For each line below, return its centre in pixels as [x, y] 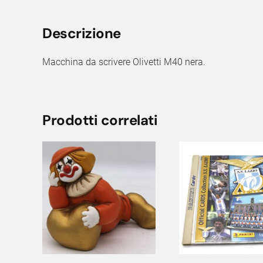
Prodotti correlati [100, 120]
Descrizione [82, 33]
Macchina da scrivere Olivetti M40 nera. [124, 62]
